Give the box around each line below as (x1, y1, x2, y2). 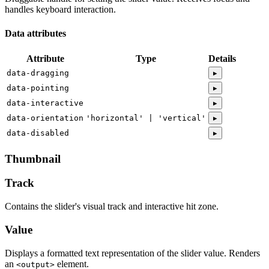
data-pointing (7, 83, 69, 92)
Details (208, 53, 236, 64)
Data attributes (5, 28, 66, 38)
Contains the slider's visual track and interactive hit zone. (5, 201, 219, 212)
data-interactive (7, 98, 83, 107)
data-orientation (7, 113, 83, 122)
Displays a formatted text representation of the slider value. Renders (5, 247, 260, 258)
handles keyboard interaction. (5, 4, 116, 15)
